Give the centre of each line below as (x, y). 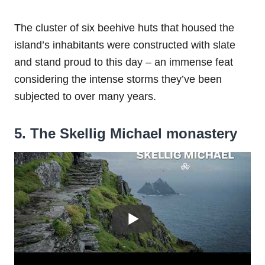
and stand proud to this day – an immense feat (124, 62)
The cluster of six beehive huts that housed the (124, 28)
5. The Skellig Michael (90, 134)
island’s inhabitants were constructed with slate (125, 45)
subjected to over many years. (85, 97)
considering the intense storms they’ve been (118, 80)
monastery (202, 134)
